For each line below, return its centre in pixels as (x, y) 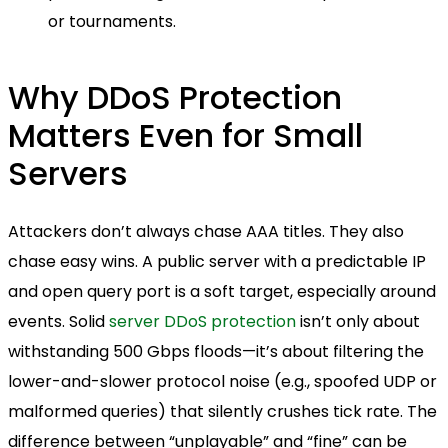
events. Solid (58, 322)
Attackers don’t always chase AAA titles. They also (206, 232)
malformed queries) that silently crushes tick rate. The (222, 412)
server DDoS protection (202, 322)
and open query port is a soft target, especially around (222, 292)
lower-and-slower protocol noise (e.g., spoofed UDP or (222, 382)
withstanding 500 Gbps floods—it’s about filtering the (216, 352)
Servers (68, 174)
